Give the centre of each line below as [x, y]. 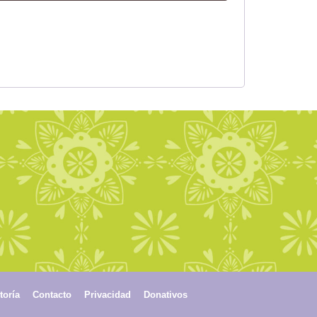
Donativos [165, 294]
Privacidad [107, 294]
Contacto [52, 294]
